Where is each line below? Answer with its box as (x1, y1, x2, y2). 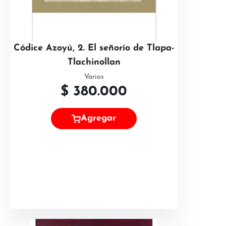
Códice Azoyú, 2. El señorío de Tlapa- (13, 43, 175, 53)
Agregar (81, 114, 116, 124)
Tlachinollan (67, 58, 121, 67)
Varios (84, 73, 104, 81)
